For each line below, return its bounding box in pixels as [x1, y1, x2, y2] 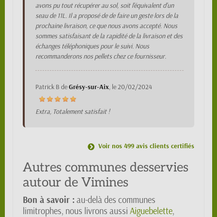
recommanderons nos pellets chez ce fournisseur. [35, 52, 166, 61]
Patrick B [35, 82, 60, 92]
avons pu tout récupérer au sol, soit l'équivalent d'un [35, 1, 174, 10]
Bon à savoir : [23, 194, 75, 206]
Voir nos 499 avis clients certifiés [96, 141, 194, 151]
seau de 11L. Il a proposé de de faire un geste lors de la [35, 11, 178, 20]
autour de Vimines [23, 175, 128, 191]
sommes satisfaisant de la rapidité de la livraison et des [35, 31, 183, 41]
